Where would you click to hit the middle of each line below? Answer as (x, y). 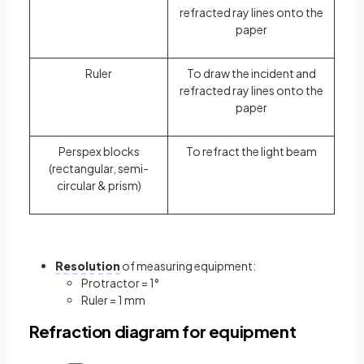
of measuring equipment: (188, 266)
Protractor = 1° (120, 283)
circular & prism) (99, 186)
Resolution (88, 266)
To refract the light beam (251, 152)
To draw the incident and (251, 74)
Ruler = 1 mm (113, 300)
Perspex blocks (99, 152)
